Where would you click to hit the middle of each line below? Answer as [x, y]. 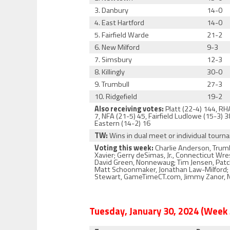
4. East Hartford [120, 23]
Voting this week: [124, 148]
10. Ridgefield [116, 97]
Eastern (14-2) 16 [123, 123]
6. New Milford [117, 47]
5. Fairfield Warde [122, 35]
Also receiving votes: [129, 109]
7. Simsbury [113, 60]
